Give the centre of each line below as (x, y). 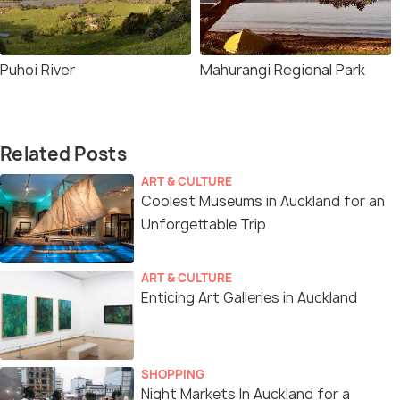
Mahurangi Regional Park (283, 70)
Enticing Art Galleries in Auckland (249, 298)
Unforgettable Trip (204, 225)
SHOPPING (173, 374)
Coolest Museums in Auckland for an (263, 201)
